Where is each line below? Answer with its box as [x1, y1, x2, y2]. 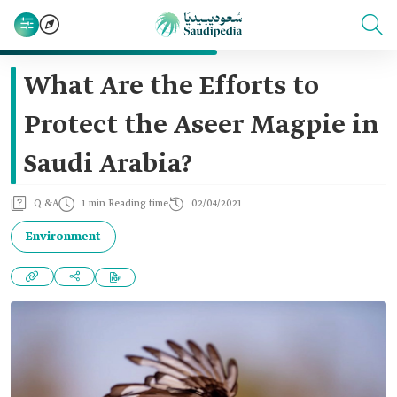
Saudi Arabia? [24, 148, 192, 182]
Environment [26, 229, 101, 245]
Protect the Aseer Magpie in [24, 109, 379, 143]
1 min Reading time [82, 198, 168, 210]
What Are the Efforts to [24, 70, 319, 104]
